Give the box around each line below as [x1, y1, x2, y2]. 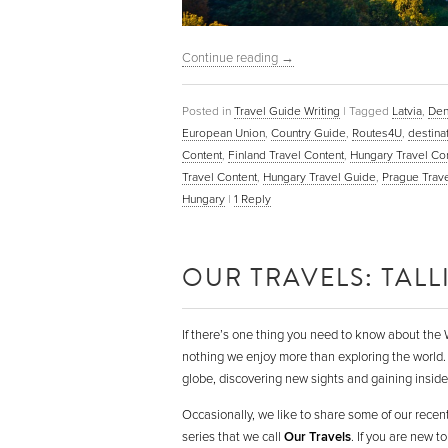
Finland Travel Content [228, 147, 344, 162]
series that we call [182, 428, 284, 445]
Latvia [392, 103, 422, 118]
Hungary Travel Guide [263, 169, 376, 184]
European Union [182, 125, 265, 140]
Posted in [182, 103, 231, 118]
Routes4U [352, 125, 402, 140]
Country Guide [271, 125, 346, 140]
